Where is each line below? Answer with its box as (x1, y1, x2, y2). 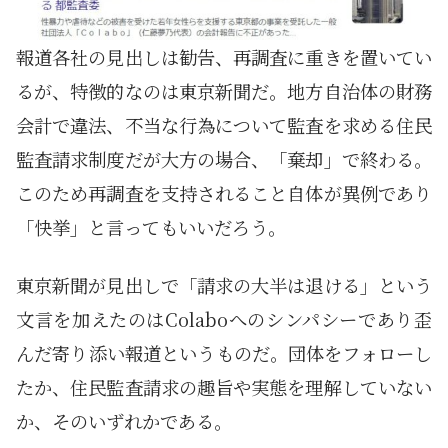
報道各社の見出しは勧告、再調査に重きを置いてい (16, 44, 432, 71)
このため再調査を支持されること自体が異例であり (16, 180, 432, 207)
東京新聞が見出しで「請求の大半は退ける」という (16, 272, 432, 299)
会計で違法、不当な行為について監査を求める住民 (16, 112, 432, 139)
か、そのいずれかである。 (16, 408, 232, 435)
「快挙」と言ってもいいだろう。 (16, 214, 286, 241)
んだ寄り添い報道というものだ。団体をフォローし (16, 340, 432, 367)
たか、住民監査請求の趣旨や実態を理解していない (16, 374, 432, 401)
